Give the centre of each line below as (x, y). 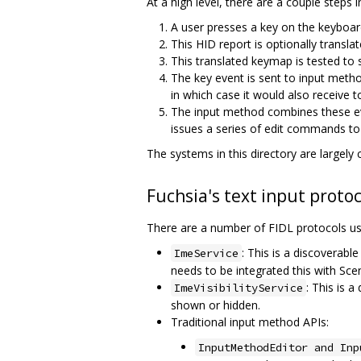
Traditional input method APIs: (250, 322)
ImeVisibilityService (239, 287)
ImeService (206, 253)
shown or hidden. (216, 305)
